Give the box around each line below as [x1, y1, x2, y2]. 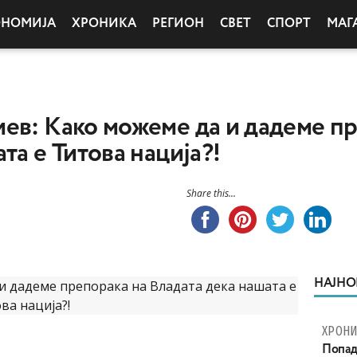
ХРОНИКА [72, 18, 137, 30]
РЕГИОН [152, 18, 205, 30]
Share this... [186, 186, 236, 200]
